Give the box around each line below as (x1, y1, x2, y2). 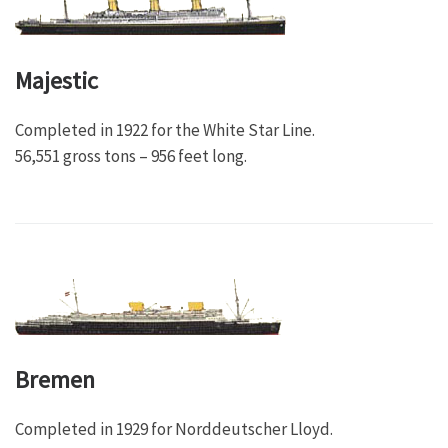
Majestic (15, 64, 98, 96)
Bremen (15, 364, 95, 396)
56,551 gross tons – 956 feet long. (15, 144, 247, 167)
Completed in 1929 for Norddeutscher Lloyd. (15, 418, 333, 441)
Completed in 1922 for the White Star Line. (15, 118, 315, 141)
